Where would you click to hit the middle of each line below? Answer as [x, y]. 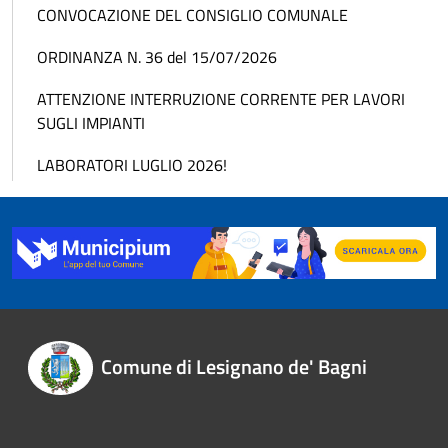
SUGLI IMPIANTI [91, 123]
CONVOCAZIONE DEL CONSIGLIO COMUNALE [192, 15]
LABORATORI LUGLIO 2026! [134, 165]
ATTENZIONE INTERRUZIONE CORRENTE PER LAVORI [221, 99]
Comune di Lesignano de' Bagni [233, 367]
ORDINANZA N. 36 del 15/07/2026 [157, 57]
